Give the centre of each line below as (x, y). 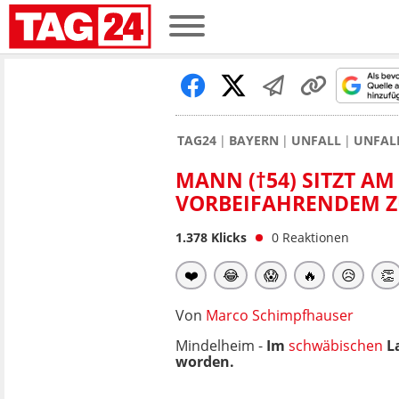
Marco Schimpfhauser (280, 315)
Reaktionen (316, 237)
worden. (205, 362)
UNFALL (316, 140)
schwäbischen (336, 346)
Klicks (227, 237)
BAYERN (254, 140)
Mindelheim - (221, 346)
